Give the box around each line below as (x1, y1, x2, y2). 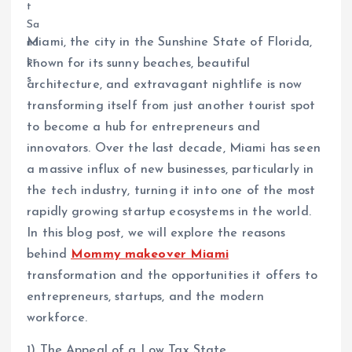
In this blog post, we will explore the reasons (27, 227, 286, 240)
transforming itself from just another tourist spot (27, 100, 316, 113)
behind (27, 248, 71, 262)
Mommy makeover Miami (71, 248, 229, 262)
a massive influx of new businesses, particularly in (27, 163, 314, 177)
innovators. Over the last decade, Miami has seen (27, 142, 321, 156)
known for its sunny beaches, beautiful (27, 57, 251, 71)
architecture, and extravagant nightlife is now (27, 79, 302, 92)
